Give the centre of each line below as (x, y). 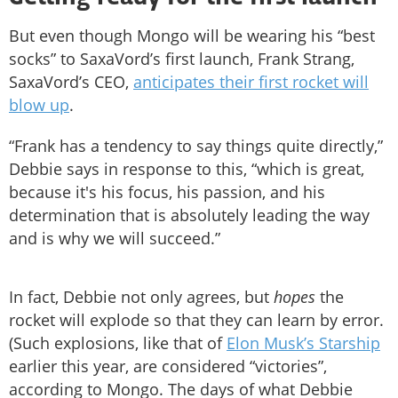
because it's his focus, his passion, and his (167, 191)
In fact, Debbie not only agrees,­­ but (141, 296)
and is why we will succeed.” (115, 238)
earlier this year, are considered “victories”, (168, 366)
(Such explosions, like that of (118, 342)
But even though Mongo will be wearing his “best (192, 35)
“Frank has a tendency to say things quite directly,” (196, 145)
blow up (39, 104)
